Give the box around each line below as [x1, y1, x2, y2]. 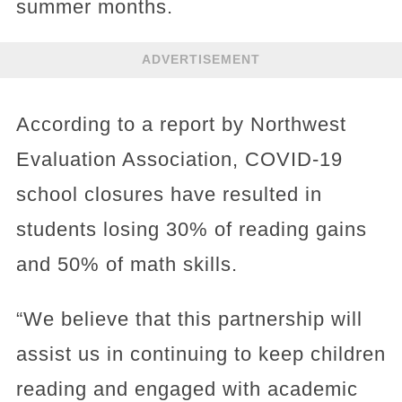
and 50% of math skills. [15, 252, 238, 275]
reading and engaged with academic [15, 377, 358, 400]
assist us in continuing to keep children [15, 342, 386, 365]
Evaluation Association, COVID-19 [15, 147, 343, 170]
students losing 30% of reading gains [15, 217, 367, 240]
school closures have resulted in [15, 182, 322, 205]
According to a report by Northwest [15, 112, 346, 135]
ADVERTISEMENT [142, 52, 260, 67]
